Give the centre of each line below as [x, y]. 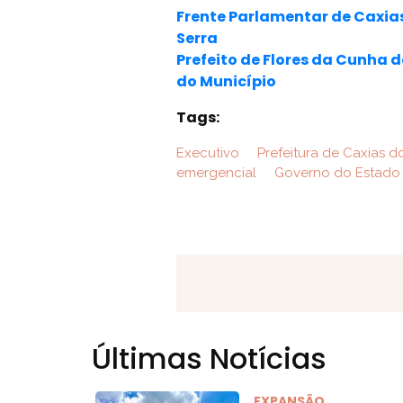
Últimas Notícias [209, 358]
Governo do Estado [335, 173]
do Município [226, 81]
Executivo [207, 153]
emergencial [216, 173]
